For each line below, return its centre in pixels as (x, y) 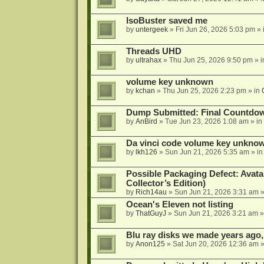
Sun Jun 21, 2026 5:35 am (207, 152)
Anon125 (150, 244)
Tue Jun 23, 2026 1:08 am (207, 122)
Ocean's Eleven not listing (179, 205)
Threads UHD (154, 52)
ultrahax (148, 60)
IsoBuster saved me (166, 21)
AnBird (146, 122)
